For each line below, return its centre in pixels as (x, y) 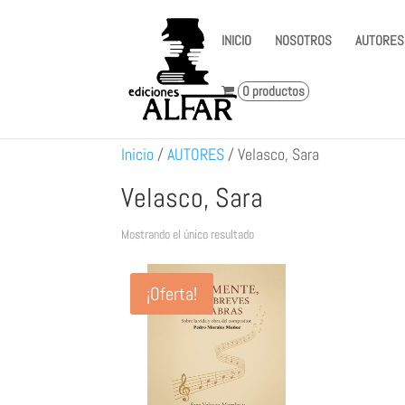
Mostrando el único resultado (188, 234)
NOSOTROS (304, 40)
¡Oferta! (172, 294)
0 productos (274, 91)
